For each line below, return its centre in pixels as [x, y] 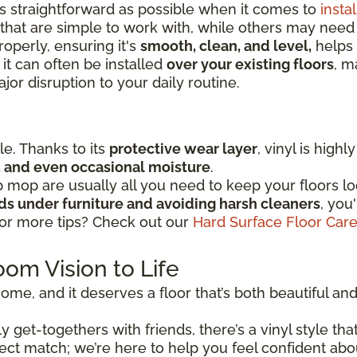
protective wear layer [183, 149]
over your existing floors [250, 65]
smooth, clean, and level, [226, 46]
